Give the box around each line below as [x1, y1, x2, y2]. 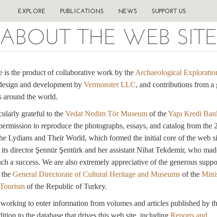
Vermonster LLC [83, 80, 136, 89]
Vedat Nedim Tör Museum [65, 109, 147, 118]
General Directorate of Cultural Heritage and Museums [12, 170, 180, 178]
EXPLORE [17, 7, 46, 15]
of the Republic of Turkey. [24, 182, 107, 190]
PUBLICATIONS [60, 7, 104, 15]
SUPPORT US [151, 7, 186, 15]
